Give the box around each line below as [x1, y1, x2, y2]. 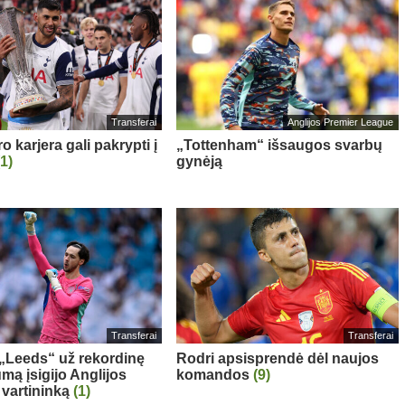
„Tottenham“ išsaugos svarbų [175, 137, 382, 153]
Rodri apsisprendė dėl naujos [175, 350, 379, 366]
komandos [175, 366, 253, 382]
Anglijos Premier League [287, 117, 394, 128]
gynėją [175, 153, 222, 169]
